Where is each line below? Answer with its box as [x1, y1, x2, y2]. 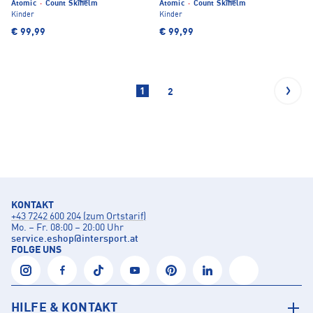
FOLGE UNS [11, 245, 61, 256]
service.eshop [11, 234, 74, 245]
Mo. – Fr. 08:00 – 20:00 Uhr [11, 223, 124, 233]
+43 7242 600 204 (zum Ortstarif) [11, 212, 146, 222]
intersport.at [82, 234, 138, 245]
